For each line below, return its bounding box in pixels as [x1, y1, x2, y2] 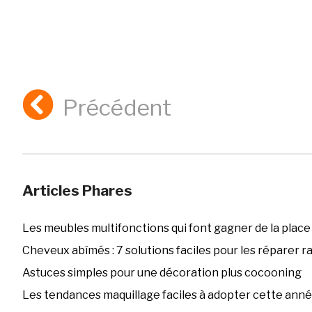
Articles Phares [22, 182, 132, 200]
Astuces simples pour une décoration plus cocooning [22, 266, 302, 280]
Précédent [63, 94, 172, 122]
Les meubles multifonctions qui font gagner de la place [22, 221, 311, 235]
